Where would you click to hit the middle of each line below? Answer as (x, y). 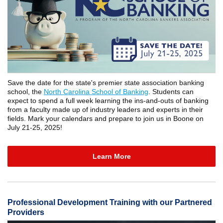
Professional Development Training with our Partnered (110, 202)
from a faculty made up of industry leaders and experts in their (105, 110)
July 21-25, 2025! (35, 127)
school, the (26, 92)
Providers (26, 212)
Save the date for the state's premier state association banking (106, 83)
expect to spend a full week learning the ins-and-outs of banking (108, 101)
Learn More (111, 156)
